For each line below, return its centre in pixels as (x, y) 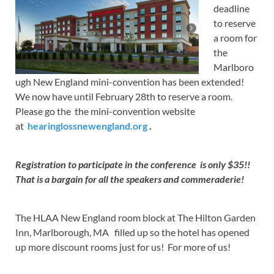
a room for (235, 38)
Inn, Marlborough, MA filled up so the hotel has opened (132, 232)
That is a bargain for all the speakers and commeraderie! (131, 179)
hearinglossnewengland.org (87, 126)
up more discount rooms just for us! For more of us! (124, 247)
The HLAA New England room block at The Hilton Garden (135, 218)
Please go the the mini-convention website (105, 111)
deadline (231, 9)
